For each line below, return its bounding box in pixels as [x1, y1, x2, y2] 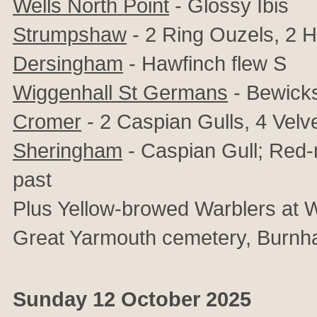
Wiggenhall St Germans [13, 81, 228, 104]
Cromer [13, 110, 81, 133]
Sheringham [13, 139, 122, 162]
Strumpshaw [13, 23, 127, 46]
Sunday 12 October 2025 [13, 287, 251, 311]
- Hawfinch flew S [123, 52, 287, 75]
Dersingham [13, 52, 123, 75]
